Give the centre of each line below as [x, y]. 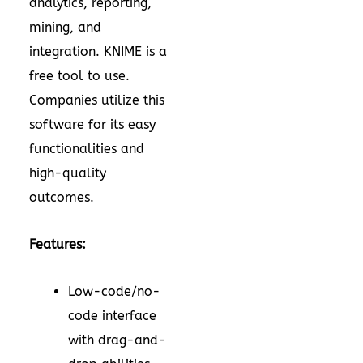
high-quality [68, 173]
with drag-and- [117, 340]
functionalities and [87, 149]
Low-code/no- [114, 292]
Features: [60, 245]
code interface [112, 316]
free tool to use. [79, 76]
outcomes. [62, 198]
